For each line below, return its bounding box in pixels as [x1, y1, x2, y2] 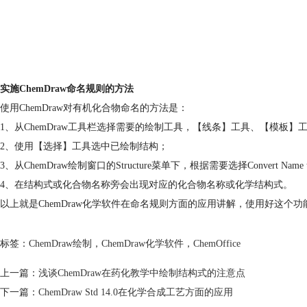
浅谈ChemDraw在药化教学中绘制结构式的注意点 [38, 268, 245, 278]
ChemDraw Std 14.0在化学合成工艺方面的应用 [38, 287, 233, 297]
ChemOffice [193, 238, 241, 249]
